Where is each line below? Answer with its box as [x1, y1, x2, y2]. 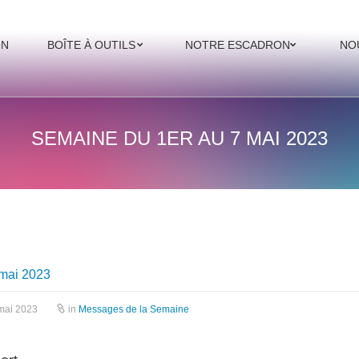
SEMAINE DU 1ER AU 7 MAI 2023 [31, 127, 328, 149]
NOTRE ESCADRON [185, 38, 290, 51]
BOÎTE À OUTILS [47, 38, 135, 51]
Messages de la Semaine [78, 304, 189, 315]
